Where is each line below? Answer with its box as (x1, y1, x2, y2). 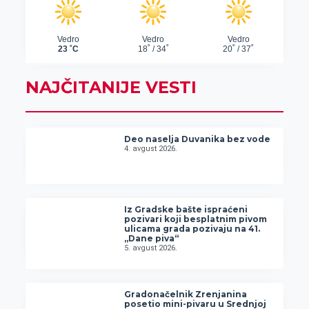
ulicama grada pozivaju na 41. (124, 223, 261, 234)
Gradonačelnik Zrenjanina (124, 288, 248, 299)
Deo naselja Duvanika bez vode (124, 134, 271, 145)
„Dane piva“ (124, 232, 179, 243)
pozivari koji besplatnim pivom (124, 213, 268, 224)
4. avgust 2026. (124, 144, 178, 154)
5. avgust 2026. (124, 243, 178, 252)
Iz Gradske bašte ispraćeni (124, 203, 248, 215)
